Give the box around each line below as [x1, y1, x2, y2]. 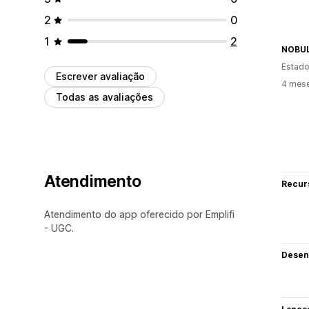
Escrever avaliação [56, 70, 145, 82]
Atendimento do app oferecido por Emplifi [44, 208, 235, 220]
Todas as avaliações [56, 90, 153, 103]
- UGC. [44, 221, 74, 234]
